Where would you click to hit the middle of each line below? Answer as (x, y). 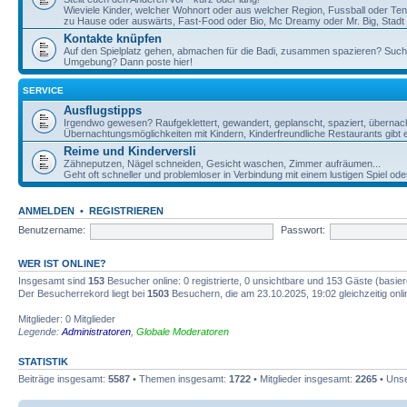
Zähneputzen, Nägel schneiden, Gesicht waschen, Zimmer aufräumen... (222, 163)
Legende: (40, 331)
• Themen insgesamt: (179, 378)
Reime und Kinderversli (130, 151)
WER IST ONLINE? (62, 263)
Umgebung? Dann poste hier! (128, 61)
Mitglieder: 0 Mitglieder (67, 318)
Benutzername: (52, 230)
